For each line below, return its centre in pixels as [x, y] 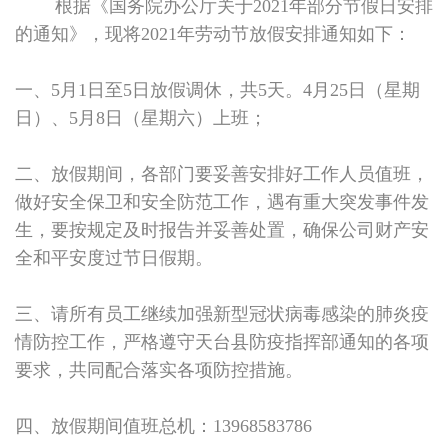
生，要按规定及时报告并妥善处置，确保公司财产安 [222, 230]
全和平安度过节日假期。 [114, 258]
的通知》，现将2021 [96, 34]
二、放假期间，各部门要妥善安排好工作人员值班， [222, 174]
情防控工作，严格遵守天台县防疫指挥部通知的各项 [222, 342]
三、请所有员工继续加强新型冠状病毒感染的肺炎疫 [222, 314]
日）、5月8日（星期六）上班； [141, 118]
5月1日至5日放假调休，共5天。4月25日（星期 [235, 90]
